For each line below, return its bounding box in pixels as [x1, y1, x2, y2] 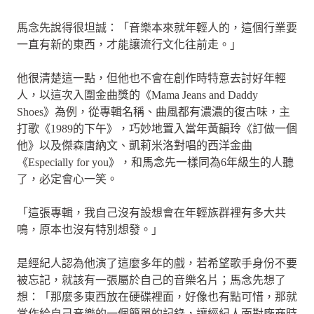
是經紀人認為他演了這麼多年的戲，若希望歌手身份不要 [17, 257, 297, 269]
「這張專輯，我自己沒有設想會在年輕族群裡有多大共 [17, 206, 286, 219]
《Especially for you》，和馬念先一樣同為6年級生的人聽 [17, 156, 294, 168]
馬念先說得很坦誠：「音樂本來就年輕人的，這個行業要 [17, 21, 297, 34]
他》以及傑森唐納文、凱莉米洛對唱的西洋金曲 [17, 139, 252, 151]
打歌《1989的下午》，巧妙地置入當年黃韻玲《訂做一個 [17, 122, 297, 135]
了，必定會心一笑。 [17, 172, 118, 185]
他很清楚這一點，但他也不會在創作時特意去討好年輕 [17, 71, 286, 84]
